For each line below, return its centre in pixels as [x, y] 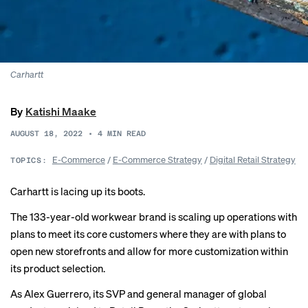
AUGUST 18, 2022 [46, 134]
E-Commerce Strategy [157, 159]
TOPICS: [29, 161]
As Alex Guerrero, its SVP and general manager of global [139, 294]
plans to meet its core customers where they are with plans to [148, 234]
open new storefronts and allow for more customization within [149, 251]
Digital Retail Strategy [252, 159]
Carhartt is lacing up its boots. [78, 191]
